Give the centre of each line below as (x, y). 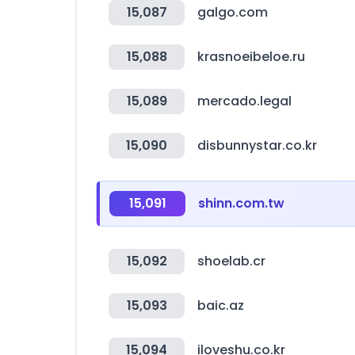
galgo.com (233, 12)
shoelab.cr (231, 261)
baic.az (221, 305)
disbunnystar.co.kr (257, 145)
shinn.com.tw (241, 203)
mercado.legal (244, 101)
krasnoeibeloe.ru (251, 57)
